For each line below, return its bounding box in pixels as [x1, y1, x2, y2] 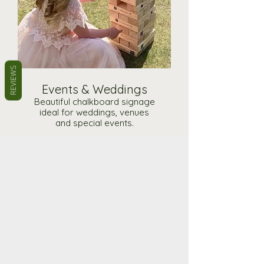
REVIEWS [8, 65, 18, 95]
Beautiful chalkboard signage [34, 95, 155, 107]
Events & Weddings [41, 81, 147, 97]
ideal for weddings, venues [39, 106, 149, 118]
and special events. [55, 117, 134, 128]
